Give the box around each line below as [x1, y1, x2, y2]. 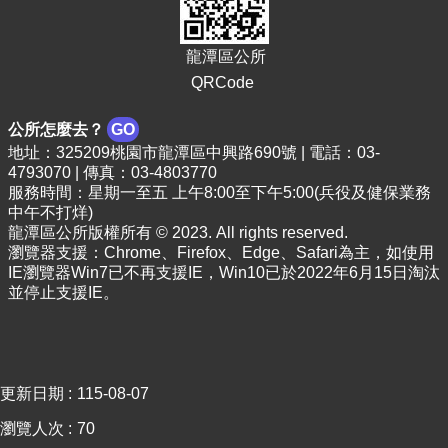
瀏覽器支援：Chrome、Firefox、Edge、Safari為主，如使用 [8, 243, 434, 261]
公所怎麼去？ [8, 120, 104, 138]
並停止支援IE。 [8, 283, 119, 301]
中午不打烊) [8, 203, 93, 221]
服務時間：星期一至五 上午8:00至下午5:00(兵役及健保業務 [8, 183, 431, 201]
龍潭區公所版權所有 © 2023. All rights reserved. [8, 223, 348, 241]
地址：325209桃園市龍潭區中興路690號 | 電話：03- [8, 143, 380, 161]
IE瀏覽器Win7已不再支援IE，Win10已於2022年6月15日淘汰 [8, 263, 440, 281]
